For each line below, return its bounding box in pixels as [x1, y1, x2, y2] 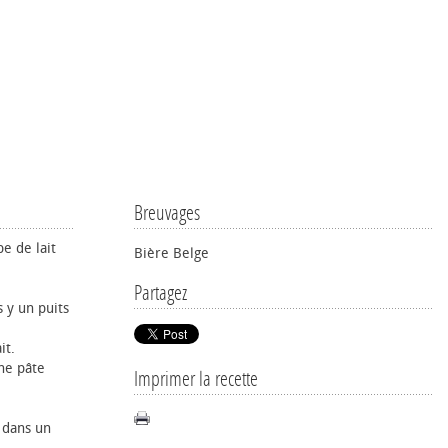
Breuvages [134, 201, 200, 225]
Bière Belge [134, 245, 209, 262]
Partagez [134, 281, 187, 305]
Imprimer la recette [134, 367, 258, 391]
